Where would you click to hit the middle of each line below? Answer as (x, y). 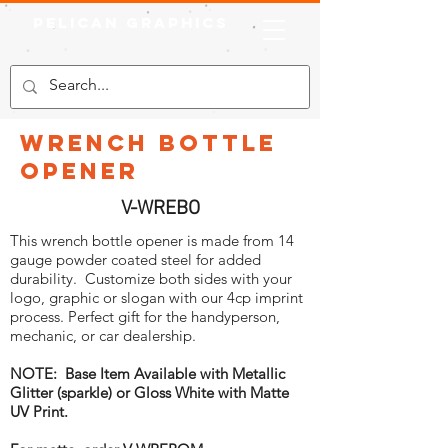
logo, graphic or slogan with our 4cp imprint (156, 297)
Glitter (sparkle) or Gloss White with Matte (149, 392)
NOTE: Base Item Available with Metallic (147, 373)
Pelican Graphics (131, 22)
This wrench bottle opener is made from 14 (152, 240)
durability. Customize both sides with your (151, 278)
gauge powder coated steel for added (135, 259)
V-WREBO (160, 209)
